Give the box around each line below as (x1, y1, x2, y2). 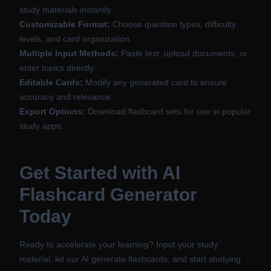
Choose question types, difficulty (110, 19, 236, 29)
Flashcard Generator (19, 184, 197, 204)
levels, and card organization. (19, 34, 132, 44)
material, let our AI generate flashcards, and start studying (19, 254, 241, 264)
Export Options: (19, 106, 85, 116)
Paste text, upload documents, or (119, 48, 247, 58)
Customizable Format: (19, 19, 110, 29)
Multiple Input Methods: (19, 48, 119, 58)
